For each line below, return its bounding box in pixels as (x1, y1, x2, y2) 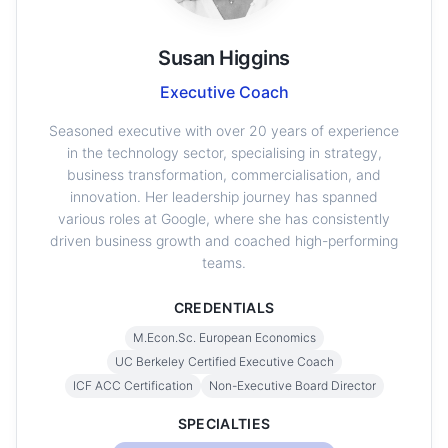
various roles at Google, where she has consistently (58, 210, 390, 227)
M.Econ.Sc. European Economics (132, 330, 316, 345)
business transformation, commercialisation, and (67, 166, 381, 183)
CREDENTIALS (173, 299, 275, 316)
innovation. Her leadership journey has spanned (70, 188, 378, 205)
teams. (202, 254, 246, 271)
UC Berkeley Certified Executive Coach (114, 354, 334, 369)
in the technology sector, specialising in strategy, (66, 144, 382, 161)
